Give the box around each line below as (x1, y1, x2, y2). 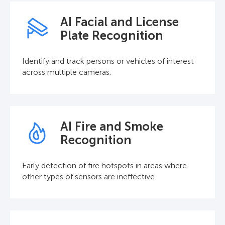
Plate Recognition (60, 28, 163, 43)
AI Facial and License (60, 15, 179, 30)
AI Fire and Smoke (60, 119, 163, 134)
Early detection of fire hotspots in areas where (22, 161, 187, 171)
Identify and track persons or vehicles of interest (22, 56, 194, 66)
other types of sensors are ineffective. (22, 172, 156, 182)
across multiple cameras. (22, 67, 111, 77)
